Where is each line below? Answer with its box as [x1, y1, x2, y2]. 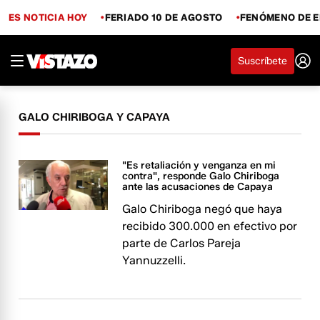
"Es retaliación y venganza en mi [122, 159, 276, 171]
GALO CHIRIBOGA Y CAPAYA [19, 111, 171, 124]
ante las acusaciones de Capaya [122, 181, 274, 193]
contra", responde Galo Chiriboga [122, 170, 280, 182]
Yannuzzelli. [122, 254, 186, 267]
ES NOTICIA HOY [9, 11, 88, 23]
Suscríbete [238, 54, 287, 67]
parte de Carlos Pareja [122, 236, 241, 250]
